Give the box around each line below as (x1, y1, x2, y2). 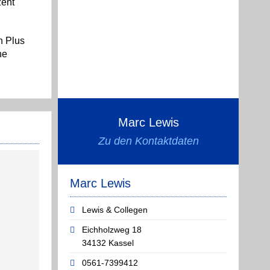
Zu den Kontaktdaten (98, 135, 199, 147)
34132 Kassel (82, 238, 134, 248)
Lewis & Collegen (82, 205, 148, 215)
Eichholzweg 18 (82, 225, 142, 234)
